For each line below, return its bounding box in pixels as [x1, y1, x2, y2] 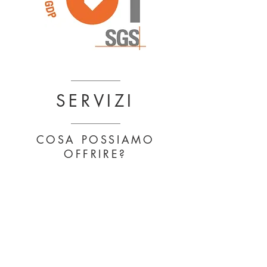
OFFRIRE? [64, 147, 127, 161]
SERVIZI [55, 90, 135, 111]
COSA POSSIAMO [36, 132, 155, 147]
